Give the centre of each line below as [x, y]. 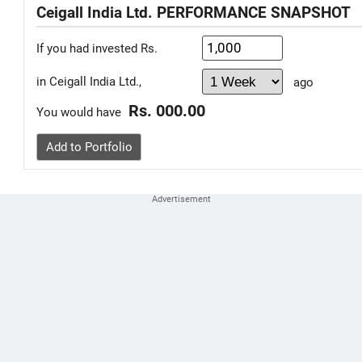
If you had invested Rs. [97, 48]
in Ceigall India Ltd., [89, 82]
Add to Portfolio [89, 147]
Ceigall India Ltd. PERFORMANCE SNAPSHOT [194, 13]
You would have [80, 112]
